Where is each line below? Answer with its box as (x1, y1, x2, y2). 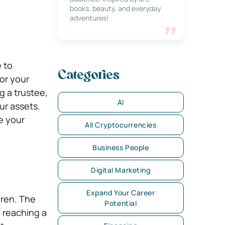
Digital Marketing (91, 165, 151, 175)
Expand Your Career (86, 188, 155, 197)
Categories (57, 70, 120, 82)
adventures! (69, 13, 108, 23)
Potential (104, 198, 137, 208)
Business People (92, 143, 149, 152)
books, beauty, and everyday (69, 4, 161, 13)
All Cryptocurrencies (85, 120, 157, 130)
